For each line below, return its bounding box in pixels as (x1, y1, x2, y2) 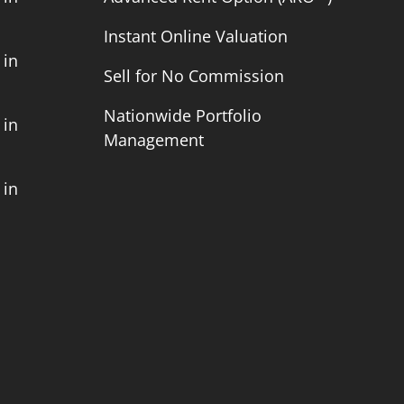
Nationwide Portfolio (104, 105, 262, 126)
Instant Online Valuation (104, 25, 289, 47)
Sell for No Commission (104, 65, 285, 87)
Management (104, 129, 205, 151)
